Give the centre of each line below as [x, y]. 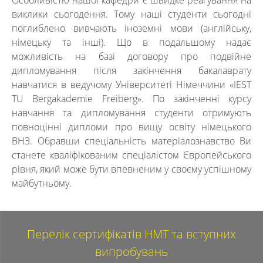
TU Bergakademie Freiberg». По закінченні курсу [131, 99]
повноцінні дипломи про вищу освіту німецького [131, 127]
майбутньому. [42, 183]
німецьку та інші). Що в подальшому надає [131, 42]
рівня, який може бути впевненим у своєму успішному [131, 169]
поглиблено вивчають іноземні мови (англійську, [131, 28]
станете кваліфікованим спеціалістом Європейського [131, 155]
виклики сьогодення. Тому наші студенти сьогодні [131, 14]
